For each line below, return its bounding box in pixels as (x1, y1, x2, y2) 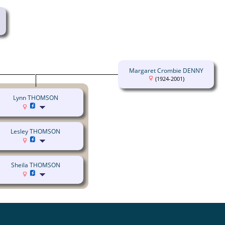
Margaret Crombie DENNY (129, 66, 203, 75)
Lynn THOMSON (13, 93, 58, 102)
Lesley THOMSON (11, 127, 60, 136)
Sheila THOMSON (11, 161, 60, 170)
